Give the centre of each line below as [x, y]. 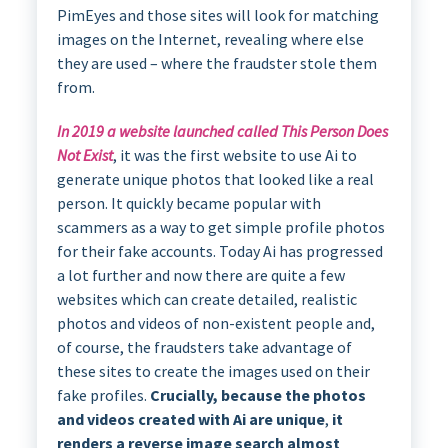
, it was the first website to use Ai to [234, 154]
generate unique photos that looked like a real [215, 178]
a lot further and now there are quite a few [200, 274]
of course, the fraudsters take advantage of [204, 346]
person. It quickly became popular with [188, 202]
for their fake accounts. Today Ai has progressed [219, 250]
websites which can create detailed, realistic [206, 298]
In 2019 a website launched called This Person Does [222, 130]
